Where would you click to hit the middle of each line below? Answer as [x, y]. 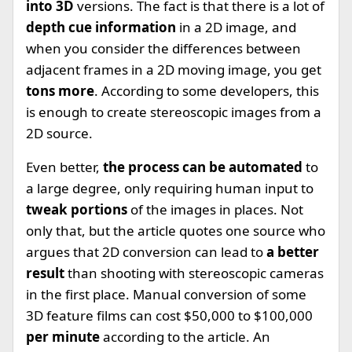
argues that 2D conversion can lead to [146, 252]
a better [293, 252]
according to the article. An [185, 337]
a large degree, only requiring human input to [170, 188]
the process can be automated [203, 167]
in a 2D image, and [238, 27]
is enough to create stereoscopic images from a [174, 112]
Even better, [64, 167]
